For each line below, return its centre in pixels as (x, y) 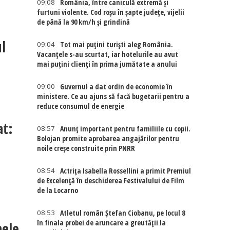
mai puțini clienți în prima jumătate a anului (107, 64)
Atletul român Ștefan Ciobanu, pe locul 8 (123, 213)
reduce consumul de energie (81, 106)
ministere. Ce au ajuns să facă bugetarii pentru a (113, 96)
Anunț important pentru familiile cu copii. (126, 129)
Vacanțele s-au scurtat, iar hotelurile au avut (108, 54)
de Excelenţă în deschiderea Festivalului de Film (111, 180)
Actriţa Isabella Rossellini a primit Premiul (126, 171)
